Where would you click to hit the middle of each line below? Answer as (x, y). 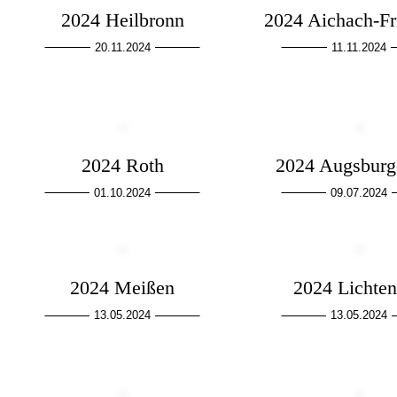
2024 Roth (122, 165)
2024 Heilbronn (122, 19)
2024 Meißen (123, 288)
